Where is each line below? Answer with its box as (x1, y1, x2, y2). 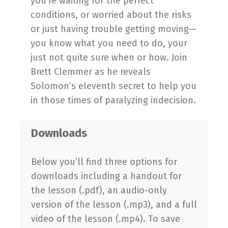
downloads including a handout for (31, 170, 182, 182)
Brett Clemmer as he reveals (31, 66, 151, 77)
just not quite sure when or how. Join (31, 51, 187, 63)
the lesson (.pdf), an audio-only (31, 184, 167, 196)
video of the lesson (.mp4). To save (31, 213, 180, 224)
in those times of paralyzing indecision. (31, 94, 196, 106)
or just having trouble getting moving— (31, 23, 196, 35)
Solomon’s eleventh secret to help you (31, 80, 196, 92)
